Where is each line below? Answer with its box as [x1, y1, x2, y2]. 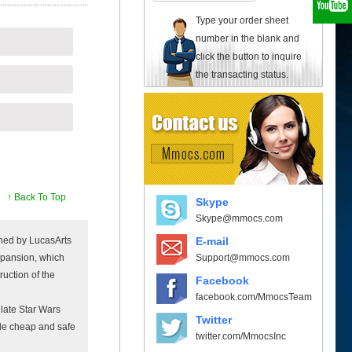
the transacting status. [196, 68, 288, 80]
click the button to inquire [196, 50, 302, 62]
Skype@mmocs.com [196, 212, 283, 224]
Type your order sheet [196, 14, 288, 26]
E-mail [196, 234, 229, 247]
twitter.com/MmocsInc [196, 330, 286, 342]
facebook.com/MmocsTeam [196, 291, 312, 302]
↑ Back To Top [6, 192, 66, 203]
